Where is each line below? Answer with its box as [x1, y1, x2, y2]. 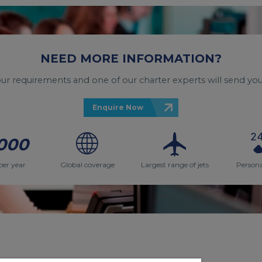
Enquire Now [92, 102, 143, 112]
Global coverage [60, 160, 115, 169]
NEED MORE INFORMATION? [40, 51, 222, 65]
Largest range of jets [141, 160, 209, 169]
